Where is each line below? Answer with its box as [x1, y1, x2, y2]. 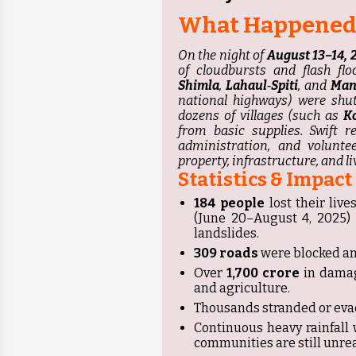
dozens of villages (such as [178, 108, 343, 124]
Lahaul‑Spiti [226, 78, 299, 94]
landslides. [194, 226, 259, 242]
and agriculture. [194, 281, 290, 296]
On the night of [178, 48, 267, 64]
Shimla [178, 78, 219, 94]
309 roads [194, 246, 258, 261]
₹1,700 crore [226, 265, 300, 281]
